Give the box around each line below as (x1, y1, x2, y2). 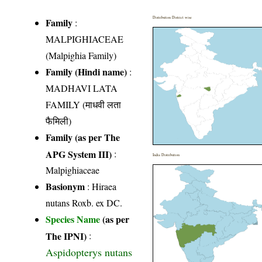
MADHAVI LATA (46, 81, 118, 94)
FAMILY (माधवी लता (46, 98, 122, 111)
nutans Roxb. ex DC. (46, 196, 123, 209)
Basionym (46, 179, 85, 193)
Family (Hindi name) (46, 64, 127, 78)
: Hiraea (85, 180, 117, 192)
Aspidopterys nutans (46, 244, 133, 259)
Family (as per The (46, 130, 120, 144)
